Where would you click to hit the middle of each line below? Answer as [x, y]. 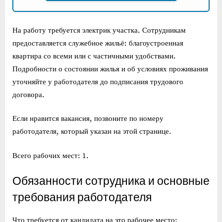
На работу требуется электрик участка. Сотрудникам [99, 30]
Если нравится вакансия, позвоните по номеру [88, 119]
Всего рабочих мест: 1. [51, 156]
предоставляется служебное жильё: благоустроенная [98, 43]
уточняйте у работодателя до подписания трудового [98, 82]
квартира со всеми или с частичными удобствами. [94, 56]
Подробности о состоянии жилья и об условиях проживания [110, 69]
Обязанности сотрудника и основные [111, 181]
